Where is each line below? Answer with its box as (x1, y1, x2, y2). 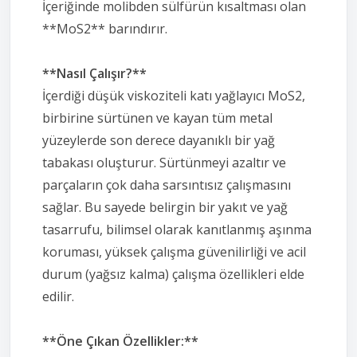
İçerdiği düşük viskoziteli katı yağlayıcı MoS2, (42, 86, 305, 104)
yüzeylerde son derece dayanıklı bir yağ (42, 131, 275, 149)
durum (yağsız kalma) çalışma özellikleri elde (42, 265, 304, 283)
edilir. (42, 287, 74, 305)
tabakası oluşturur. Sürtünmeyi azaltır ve (42, 153, 286, 171)
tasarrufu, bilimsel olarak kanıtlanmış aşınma (42, 220, 312, 238)
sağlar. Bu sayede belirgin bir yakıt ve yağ (42, 198, 288, 216)
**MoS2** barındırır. (42, 19, 167, 37)
